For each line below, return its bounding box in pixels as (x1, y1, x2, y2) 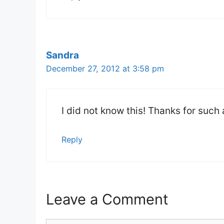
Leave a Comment (46, 190, 168, 208)
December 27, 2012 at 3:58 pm (46, 63, 164, 73)
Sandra (46, 49, 79, 61)
